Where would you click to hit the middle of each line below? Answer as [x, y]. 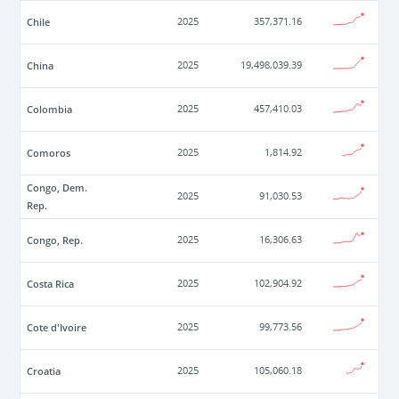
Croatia [44, 371]
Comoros [49, 153]
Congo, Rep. [55, 240]
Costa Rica [51, 284]
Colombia [50, 110]
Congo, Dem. [57, 188]
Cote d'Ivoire [57, 328]
